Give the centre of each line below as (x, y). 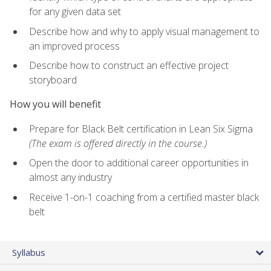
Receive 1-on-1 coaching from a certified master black (144, 197)
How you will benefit (55, 104)
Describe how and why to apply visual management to (144, 31)
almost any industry (70, 178)
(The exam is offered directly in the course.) (118, 143)
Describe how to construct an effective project (129, 66)
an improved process (74, 46)
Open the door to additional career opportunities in (139, 163)
